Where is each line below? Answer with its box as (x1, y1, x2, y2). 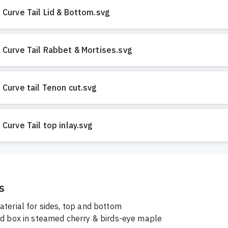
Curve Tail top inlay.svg (3, 120, 93, 131)
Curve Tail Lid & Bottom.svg (3, 7, 110, 18)
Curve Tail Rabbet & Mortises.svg (3, 45, 132, 55)
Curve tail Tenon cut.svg (3, 82, 97, 93)
